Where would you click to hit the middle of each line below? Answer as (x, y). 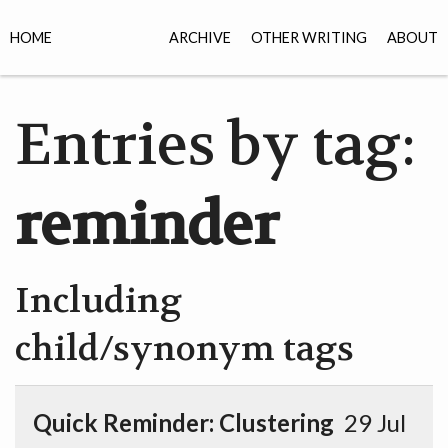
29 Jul (370, 422)
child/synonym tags (184, 348)
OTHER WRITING (309, 37)
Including (98, 300)
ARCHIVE (200, 37)
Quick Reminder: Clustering (183, 422)
